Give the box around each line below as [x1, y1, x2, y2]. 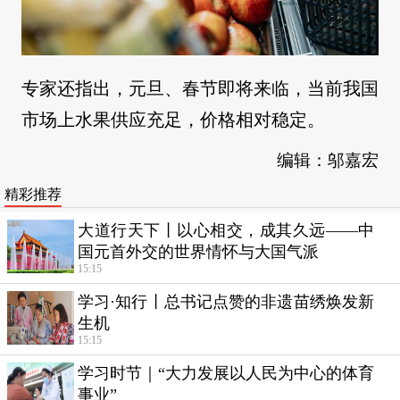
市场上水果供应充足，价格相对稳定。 [21, 109, 325, 129]
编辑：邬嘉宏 [277, 150, 379, 170]
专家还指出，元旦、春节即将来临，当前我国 [21, 78, 379, 98]
